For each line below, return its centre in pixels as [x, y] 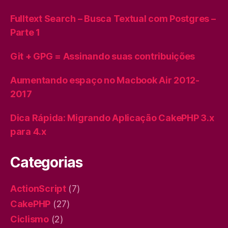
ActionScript [38, 189]
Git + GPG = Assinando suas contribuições [103, 56]
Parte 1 [25, 32]
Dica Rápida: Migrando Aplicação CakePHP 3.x [112, 118]
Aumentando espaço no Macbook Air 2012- [105, 80]
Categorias [46, 162]
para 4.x [28, 132]
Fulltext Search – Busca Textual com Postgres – [113, 19]
